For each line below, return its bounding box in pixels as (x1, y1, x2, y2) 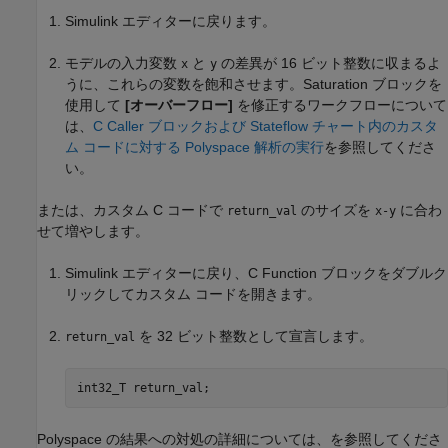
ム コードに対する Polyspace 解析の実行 (65, 139, 324, 156)
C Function (248, 265, 317, 282)
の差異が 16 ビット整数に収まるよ (217, 55, 441, 72)
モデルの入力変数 (65, 55, 181, 72)
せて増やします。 (37, 223, 149, 240)
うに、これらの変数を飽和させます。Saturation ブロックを (65, 76, 442, 93)
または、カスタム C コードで (37, 202, 227, 219)
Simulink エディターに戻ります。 (65, 13, 276, 30)
